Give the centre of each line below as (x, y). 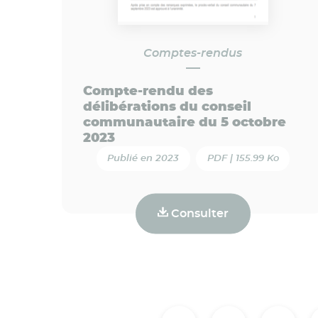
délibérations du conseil (167, 107)
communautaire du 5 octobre (185, 122)
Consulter (198, 213)
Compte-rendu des (148, 91)
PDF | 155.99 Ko (243, 158)
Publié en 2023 (143, 158)
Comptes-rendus (193, 53)
